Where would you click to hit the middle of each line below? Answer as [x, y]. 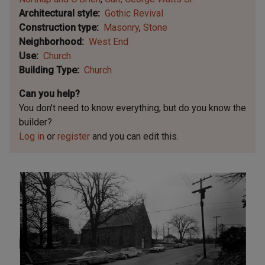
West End [109, 42]
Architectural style [58, 13]
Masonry [121, 28]
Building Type [48, 70]
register [74, 136]
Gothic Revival [134, 13]
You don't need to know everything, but [99, 108]
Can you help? [49, 94]
